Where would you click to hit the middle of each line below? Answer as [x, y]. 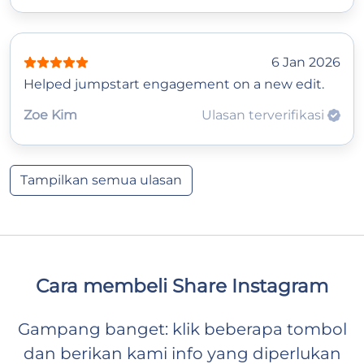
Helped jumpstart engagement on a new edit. [174, 84]
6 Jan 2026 [306, 62]
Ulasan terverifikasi [264, 115]
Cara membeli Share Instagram [182, 285]
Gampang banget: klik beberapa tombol [182, 329]
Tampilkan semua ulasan [101, 180]
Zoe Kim [50, 115]
